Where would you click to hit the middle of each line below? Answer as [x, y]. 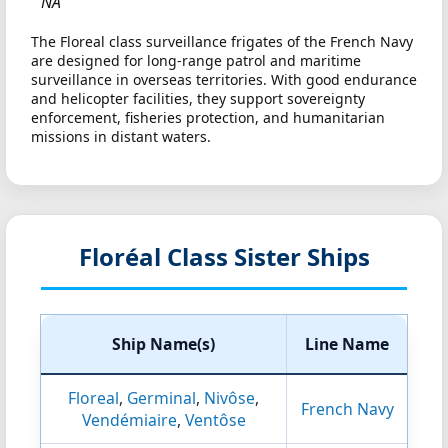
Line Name [347, 344]
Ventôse [215, 420]
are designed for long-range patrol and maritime [196, 60]
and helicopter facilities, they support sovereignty [198, 98]
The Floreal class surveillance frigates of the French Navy [222, 41]
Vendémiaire [129, 420]
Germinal [161, 398]
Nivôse [229, 398]
